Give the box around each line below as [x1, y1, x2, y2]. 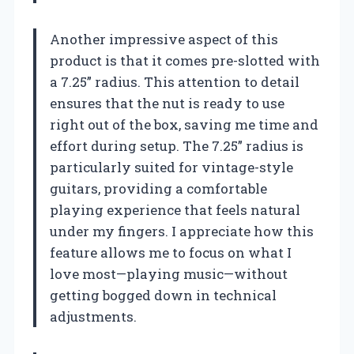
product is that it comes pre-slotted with [50, 51, 320, 70]
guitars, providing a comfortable [50, 179, 267, 198]
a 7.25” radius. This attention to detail [50, 72, 299, 91]
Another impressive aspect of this [50, 29, 278, 48]
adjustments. [50, 307, 137, 326]
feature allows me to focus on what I [50, 243, 292, 262]
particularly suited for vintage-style [50, 157, 293, 176]
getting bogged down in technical [50, 285, 277, 304]
